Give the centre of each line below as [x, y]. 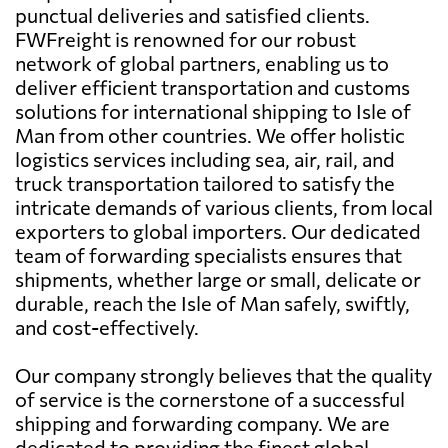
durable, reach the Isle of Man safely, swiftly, [212, 302]
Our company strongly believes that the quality [223, 374]
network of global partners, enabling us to [202, 62]
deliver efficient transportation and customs [212, 86]
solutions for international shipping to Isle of [213, 110]
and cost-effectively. [107, 326]
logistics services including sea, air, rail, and [205, 158]
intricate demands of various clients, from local [224, 206]
